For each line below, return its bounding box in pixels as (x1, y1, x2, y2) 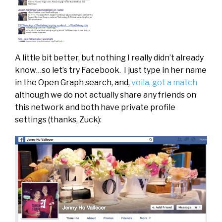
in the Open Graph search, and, (15, 78, 131, 88)
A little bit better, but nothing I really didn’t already (15, 53, 204, 63)
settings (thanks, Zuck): (15, 115, 102, 125)
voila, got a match (131, 78, 197, 88)
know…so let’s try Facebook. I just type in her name (15, 65, 207, 75)
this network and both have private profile (15, 103, 175, 112)
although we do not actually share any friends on (15, 90, 196, 100)
